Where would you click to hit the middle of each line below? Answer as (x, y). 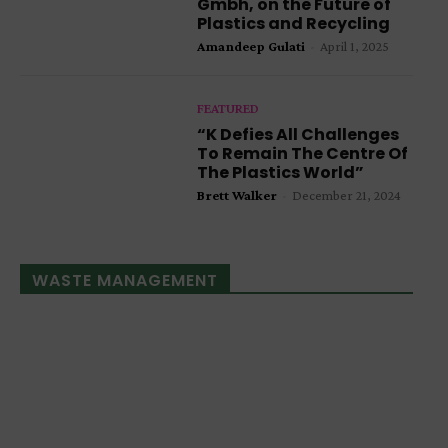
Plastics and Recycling (294, 24)
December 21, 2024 (347, 195)
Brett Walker (237, 195)
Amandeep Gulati (251, 46)
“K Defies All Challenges (298, 135)
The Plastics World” (281, 173)
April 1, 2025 (355, 46)
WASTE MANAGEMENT (125, 280)
